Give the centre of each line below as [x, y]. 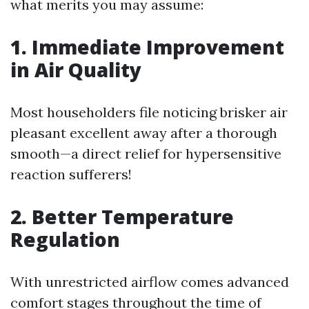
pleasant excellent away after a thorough [144, 133]
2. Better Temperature [122, 217]
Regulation [65, 240]
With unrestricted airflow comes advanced [150, 282]
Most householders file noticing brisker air [149, 112]
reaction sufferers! [71, 175]
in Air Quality [76, 70]
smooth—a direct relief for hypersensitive [146, 154]
